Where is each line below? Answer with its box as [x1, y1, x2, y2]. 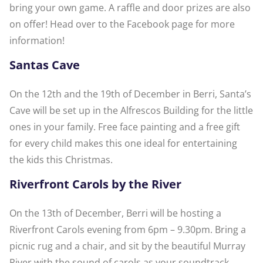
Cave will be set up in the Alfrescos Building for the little [9, 104, 253, 117]
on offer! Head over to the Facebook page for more [9, 18, 235, 31]
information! [9, 34, 65, 48]
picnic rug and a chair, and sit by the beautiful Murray [9, 240, 245, 253]
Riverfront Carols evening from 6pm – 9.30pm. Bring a [9, 223, 246, 237]
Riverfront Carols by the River [9, 176, 181, 193]
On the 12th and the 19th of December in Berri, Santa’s [9, 87, 251, 101]
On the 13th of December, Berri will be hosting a [9, 207, 221, 220]
